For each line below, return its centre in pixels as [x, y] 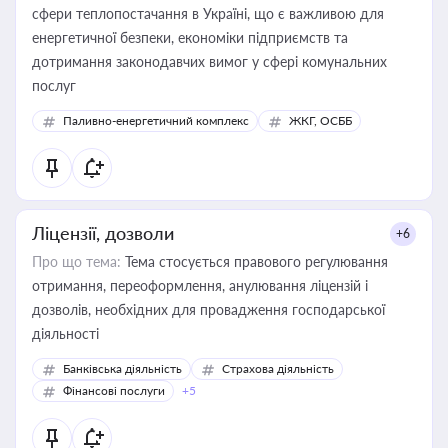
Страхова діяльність [278, 368]
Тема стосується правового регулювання [254, 261]
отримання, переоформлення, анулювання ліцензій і [200, 285]
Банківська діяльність [122, 368]
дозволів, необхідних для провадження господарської [208, 309]
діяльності [65, 333]
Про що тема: [76, 261]
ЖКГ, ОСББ [320, 120]
